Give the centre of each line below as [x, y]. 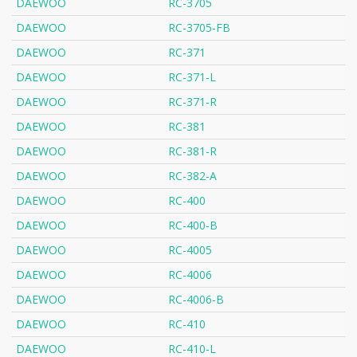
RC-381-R [192, 151]
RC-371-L [192, 77]
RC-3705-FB [199, 28]
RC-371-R [192, 102]
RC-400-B [193, 226]
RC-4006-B [196, 300]
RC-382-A [192, 176]
